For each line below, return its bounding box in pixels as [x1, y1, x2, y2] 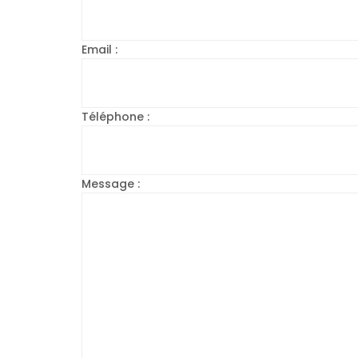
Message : [82, 176, 140, 193]
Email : [82, 42, 117, 58]
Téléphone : [82, 109, 149, 125]
